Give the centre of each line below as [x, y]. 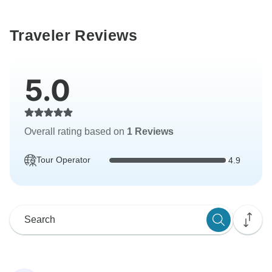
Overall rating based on [76, 132]
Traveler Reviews [73, 36]
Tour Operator [63, 160]
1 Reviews [150, 132]
